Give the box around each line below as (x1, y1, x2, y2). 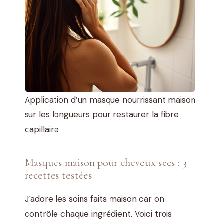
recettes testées (25, 168, 92, 182)
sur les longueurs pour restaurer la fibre (25, 109, 179, 120)
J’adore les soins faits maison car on (25, 193, 164, 205)
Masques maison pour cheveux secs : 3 (25, 156, 187, 169)
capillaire (25, 124, 59, 135)
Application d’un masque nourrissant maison (25, 94, 195, 106)
